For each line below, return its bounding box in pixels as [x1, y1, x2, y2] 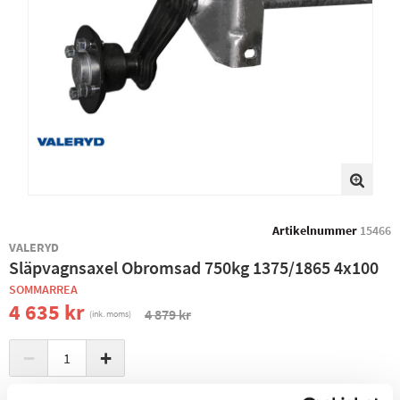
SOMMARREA [9, 281, 78, 297]
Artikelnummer [272, 222, 357, 238]
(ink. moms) [89, 308, 131, 320]
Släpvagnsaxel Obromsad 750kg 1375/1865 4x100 [9, 256, 379, 279]
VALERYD [9, 239, 60, 255]
